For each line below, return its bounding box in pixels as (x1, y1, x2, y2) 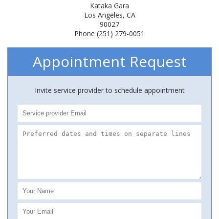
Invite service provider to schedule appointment (34, 86, 185, 95)
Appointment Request (32, 51, 187, 71)
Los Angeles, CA (84, 10, 135, 20)
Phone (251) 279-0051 (74, 29, 145, 38)
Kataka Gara (90, 1, 129, 10)
